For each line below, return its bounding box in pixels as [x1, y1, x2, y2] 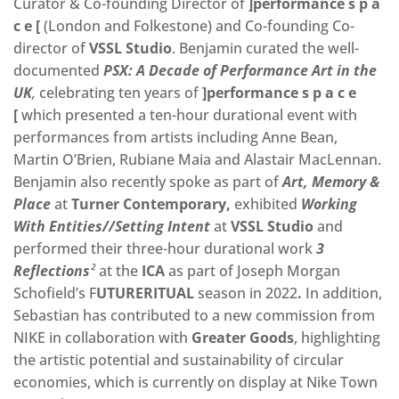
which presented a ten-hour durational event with [18, 104, 357, 125]
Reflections [13, 260, 90, 281]
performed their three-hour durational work [13, 238, 316, 258]
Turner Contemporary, [71, 193, 231, 214]
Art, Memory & [282, 171, 379, 191]
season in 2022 [198, 282, 297, 303]
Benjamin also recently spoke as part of [13, 171, 282, 191]
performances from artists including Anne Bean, [13, 126, 338, 147]
